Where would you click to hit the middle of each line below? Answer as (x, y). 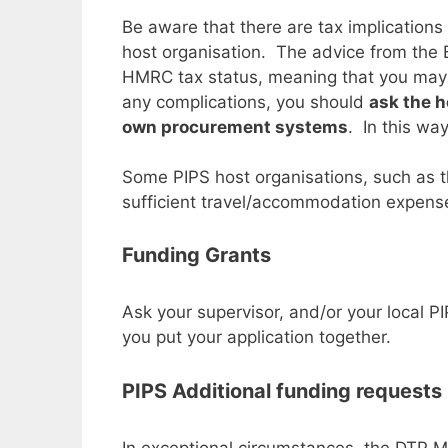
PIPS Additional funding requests (282, 390)
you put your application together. (256, 337)
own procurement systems (235, 126)
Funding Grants (196, 255)
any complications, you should (245, 101)
